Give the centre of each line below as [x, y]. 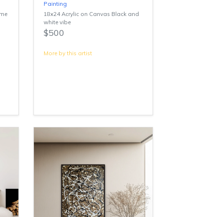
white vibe [57, 22]
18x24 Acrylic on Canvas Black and [91, 14]
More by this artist [68, 53]
